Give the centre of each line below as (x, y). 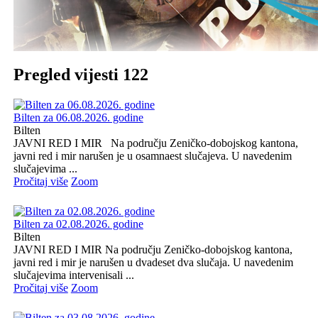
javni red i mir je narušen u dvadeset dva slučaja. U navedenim (153, 262)
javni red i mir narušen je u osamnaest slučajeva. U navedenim (152, 155)
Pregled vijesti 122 (81, 74)
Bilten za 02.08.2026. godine (78, 224)
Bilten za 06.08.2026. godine (78, 117)
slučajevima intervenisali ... (73, 275)
